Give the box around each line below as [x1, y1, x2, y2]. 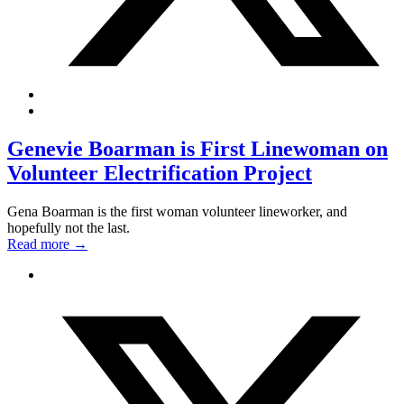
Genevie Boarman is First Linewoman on [7, 136, 388, 161]
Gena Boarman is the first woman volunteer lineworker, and [7, 203, 347, 219]
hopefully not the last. [7, 219, 130, 235]
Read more [7, 235, 73, 252]
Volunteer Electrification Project [7, 161, 312, 185]
